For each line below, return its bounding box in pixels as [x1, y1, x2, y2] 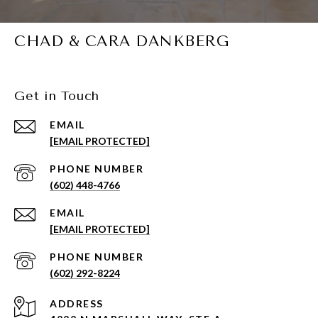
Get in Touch [14, 88, 99, 104]
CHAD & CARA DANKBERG [14, 33, 229, 50]
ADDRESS [50, 297, 104, 310]
